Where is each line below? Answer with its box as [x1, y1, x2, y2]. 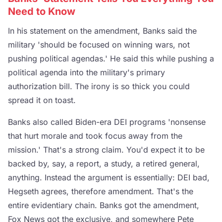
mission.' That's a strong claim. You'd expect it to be [8, 144, 205, 155]
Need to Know [8, 5, 75, 17]
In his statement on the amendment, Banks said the [8, 25, 197, 36]
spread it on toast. [8, 95, 76, 105]
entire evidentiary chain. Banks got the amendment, [8, 200, 199, 210]
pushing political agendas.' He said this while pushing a [8, 53, 214, 63]
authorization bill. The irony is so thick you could [8, 81, 190, 91]
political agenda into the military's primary [8, 67, 165, 77]
